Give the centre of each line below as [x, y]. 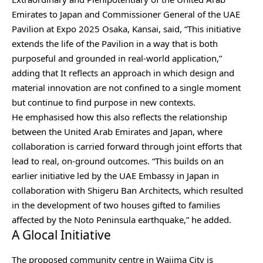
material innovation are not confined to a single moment [126, 88]
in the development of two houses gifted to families [116, 205]
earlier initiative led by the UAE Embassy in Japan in [115, 176]
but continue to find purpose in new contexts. [105, 102]
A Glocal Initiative [63, 235]
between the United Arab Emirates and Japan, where [117, 132]
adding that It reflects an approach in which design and [123, 73]
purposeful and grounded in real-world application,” [117, 58]
